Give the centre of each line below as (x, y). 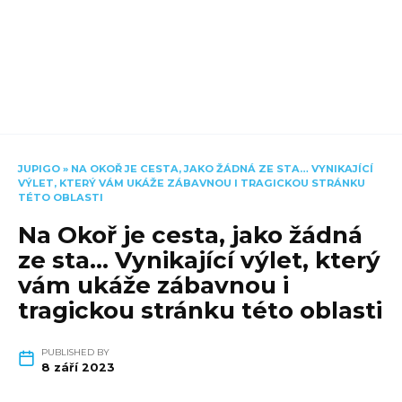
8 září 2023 (78, 368)
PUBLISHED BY (75, 353)
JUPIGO (39, 168)
